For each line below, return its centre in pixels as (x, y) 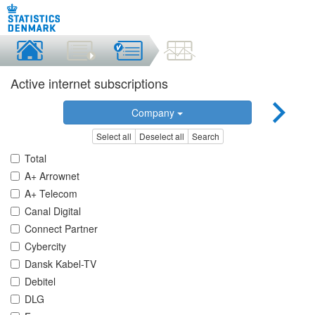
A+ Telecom (51, 194)
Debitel (40, 282)
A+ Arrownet (52, 176)
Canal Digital (53, 211)
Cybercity (45, 246)
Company (155, 112)
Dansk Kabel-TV (60, 264)
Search (205, 136)
